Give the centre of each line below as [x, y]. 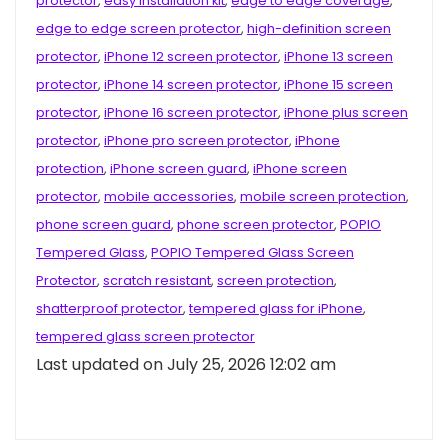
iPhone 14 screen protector [191, 84]
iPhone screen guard [178, 168]
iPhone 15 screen [338, 84]
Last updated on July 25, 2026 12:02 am [186, 364]
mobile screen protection [323, 196]
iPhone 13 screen [338, 56]
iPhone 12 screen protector [191, 56]
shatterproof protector [109, 308]
